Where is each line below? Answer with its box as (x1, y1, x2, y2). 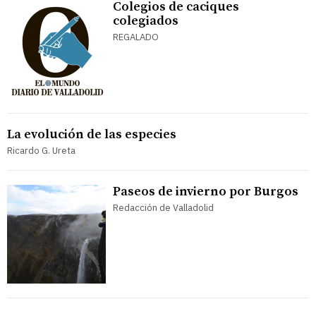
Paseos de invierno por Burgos (113, 183, 298, 200)
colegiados (113, 12, 178, 29)
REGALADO (113, 30, 159, 43)
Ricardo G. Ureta (7, 144, 75, 157)
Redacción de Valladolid (113, 201, 214, 214)
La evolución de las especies (7, 126, 176, 142)
